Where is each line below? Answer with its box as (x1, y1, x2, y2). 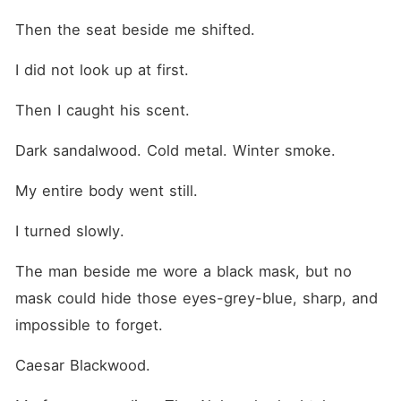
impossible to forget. (14, 316, 163, 334)
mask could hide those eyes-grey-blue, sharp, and (14, 289, 378, 307)
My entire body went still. (14, 182, 198, 200)
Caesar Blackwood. (14, 356, 150, 374)
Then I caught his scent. (14, 101, 190, 119)
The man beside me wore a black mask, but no (14, 262, 352, 280)
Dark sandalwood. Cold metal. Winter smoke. (14, 141, 336, 159)
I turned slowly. (14, 222, 124, 240)
